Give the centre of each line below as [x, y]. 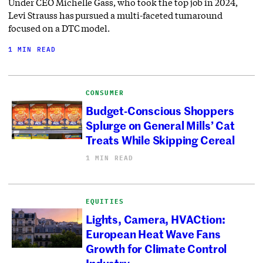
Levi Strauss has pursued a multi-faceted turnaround [116, 15]
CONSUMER [105, 92]
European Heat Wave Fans [153, 234]
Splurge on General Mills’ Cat [160, 125]
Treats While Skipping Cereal [160, 140]
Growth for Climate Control [156, 248]
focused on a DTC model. [59, 28]
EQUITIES [105, 201]
